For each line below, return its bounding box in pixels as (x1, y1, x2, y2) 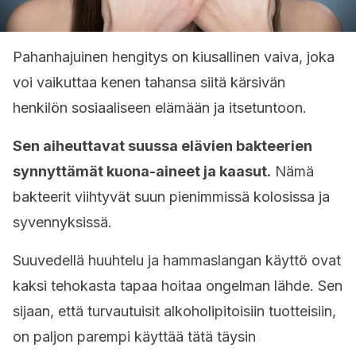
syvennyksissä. (13, 214, 112, 230)
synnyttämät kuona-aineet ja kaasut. (13, 163, 271, 180)
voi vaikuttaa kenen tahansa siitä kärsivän (13, 74, 285, 91)
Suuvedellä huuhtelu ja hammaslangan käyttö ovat (13, 252, 341, 269)
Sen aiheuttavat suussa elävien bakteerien (13, 137, 312, 154)
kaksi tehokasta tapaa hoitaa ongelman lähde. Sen (13, 277, 342, 294)
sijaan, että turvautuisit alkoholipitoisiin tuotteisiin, (13, 303, 336, 319)
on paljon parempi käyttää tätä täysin (13, 328, 256, 345)
